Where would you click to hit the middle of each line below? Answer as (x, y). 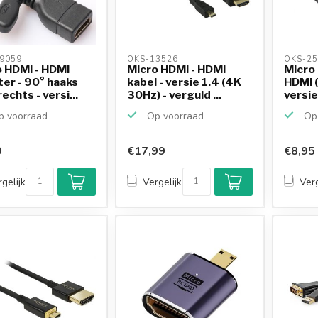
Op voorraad (174, 116)
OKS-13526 (154, 59)
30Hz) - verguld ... (175, 94)
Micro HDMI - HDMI (177, 69)
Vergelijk (163, 182)
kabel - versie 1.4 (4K (185, 82)
